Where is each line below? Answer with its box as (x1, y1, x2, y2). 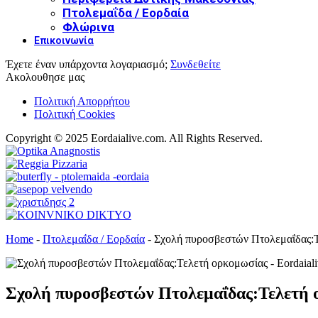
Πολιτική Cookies (34, 107, 115, 120)
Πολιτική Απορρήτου (34, 94, 130, 107)
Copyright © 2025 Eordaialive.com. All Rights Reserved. (6, 131, 263, 144)
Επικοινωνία (34, 34, 94, 46)
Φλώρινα (62, 19, 114, 34)
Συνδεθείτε (170, 57, 221, 70)
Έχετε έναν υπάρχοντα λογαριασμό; (6, 57, 170, 70)
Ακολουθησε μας (6, 70, 84, 83)
